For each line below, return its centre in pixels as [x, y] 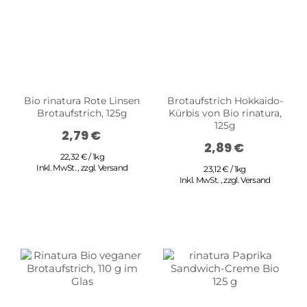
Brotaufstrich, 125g [82, 113]
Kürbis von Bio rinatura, [225, 113]
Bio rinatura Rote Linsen [82, 100]
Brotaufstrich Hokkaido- [225, 100]
